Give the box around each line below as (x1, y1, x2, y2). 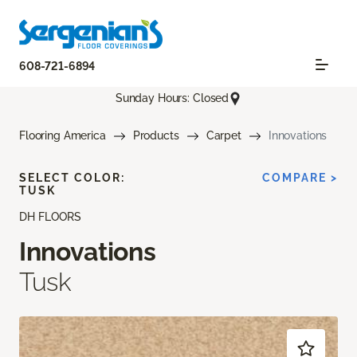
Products (132, 128, 179, 142)
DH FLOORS (19, 210, 81, 223)
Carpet (206, 128, 241, 142)
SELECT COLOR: (19, 171, 125, 184)
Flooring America (19, 128, 106, 142)
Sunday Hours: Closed (115, 91, 229, 104)
